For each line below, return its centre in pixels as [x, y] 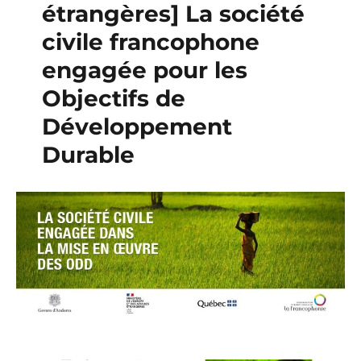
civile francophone [150, 42]
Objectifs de [113, 98]
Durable [88, 155]
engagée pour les [144, 70]
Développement [137, 127]
